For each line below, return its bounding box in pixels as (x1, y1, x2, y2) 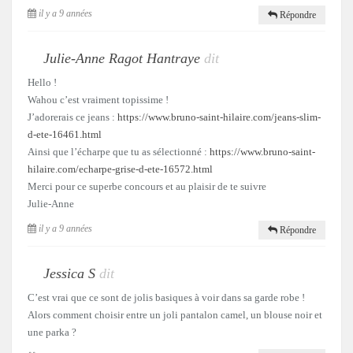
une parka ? (28, 325, 76, 338)
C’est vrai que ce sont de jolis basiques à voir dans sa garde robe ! (28, 291, 305, 303)
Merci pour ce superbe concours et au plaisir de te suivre (28, 180, 266, 192)
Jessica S (43, 265, 95, 281)
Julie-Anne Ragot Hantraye (43, 50, 200, 66)
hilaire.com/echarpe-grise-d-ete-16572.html (28, 162, 213, 175)
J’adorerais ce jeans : (28, 110, 117, 123)
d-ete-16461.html (28, 128, 102, 140)
